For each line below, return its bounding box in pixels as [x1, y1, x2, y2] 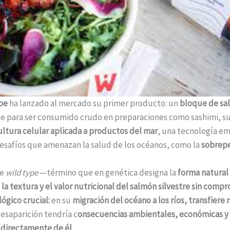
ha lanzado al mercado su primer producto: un [8, 97, 180, 109]
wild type [6, 166, 38, 178]
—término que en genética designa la [38, 166, 176, 178]
